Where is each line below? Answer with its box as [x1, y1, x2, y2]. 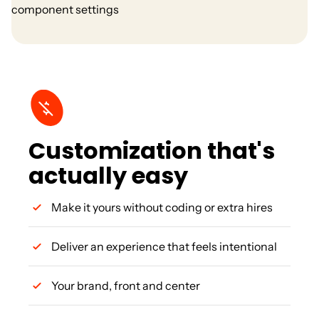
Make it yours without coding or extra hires [51, 200, 273, 215]
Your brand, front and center [51, 278, 200, 293]
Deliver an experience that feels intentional [51, 239, 277, 254]
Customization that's [28, 135, 275, 167]
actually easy [28, 159, 188, 192]
